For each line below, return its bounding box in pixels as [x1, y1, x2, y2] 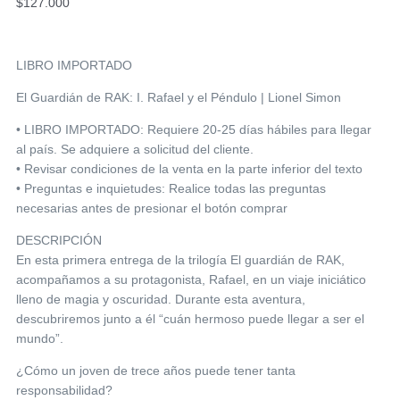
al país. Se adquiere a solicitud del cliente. [16, 142, 254, 157]
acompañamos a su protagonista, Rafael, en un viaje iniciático [16, 272, 366, 287]
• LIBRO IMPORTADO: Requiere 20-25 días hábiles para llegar [16, 122, 371, 137]
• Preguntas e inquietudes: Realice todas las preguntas [16, 181, 326, 196]
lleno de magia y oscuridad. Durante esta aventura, [16, 292, 305, 307]
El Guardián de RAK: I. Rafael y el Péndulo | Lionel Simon [16, 90, 341, 105]
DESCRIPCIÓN [16, 233, 102, 248]
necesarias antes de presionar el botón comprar [16, 201, 287, 216]
